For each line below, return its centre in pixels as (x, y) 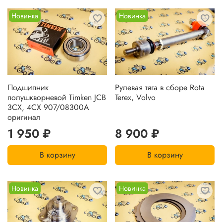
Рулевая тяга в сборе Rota (160, 87)
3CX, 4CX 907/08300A (48, 107)
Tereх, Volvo (135, 97)
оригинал (24, 117)
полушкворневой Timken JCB (57, 97)
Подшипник (28, 87)
